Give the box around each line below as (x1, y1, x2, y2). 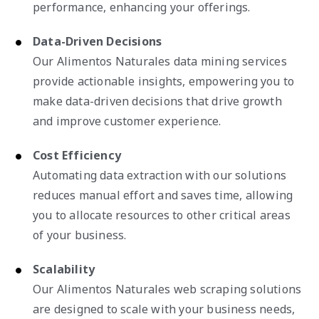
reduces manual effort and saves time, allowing (33, 187, 293, 203)
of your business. (33, 226, 127, 243)
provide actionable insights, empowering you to (33, 73, 295, 89)
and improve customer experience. (33, 113, 221, 129)
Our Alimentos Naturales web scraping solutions (33, 281, 302, 297)
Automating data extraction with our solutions (33, 167, 287, 183)
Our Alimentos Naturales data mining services (33, 53, 287, 69)
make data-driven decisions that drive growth (33, 93, 282, 109)
